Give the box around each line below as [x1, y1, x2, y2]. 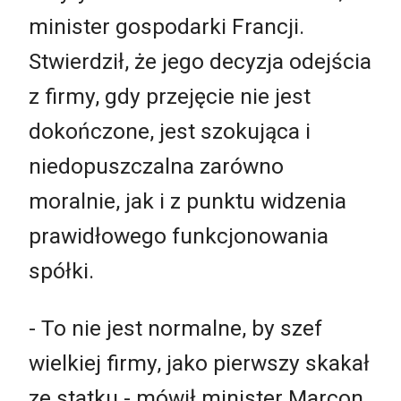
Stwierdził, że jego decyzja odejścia [29, 48, 371, 75]
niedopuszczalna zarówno [29, 153, 284, 180]
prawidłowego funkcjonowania [29, 223, 328, 250]
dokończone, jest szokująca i [29, 118, 311, 145]
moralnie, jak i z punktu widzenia [29, 188, 346, 215]
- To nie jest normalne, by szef [29, 314, 322, 341]
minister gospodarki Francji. [29, 13, 304, 40]
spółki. [29, 258, 94, 285]
